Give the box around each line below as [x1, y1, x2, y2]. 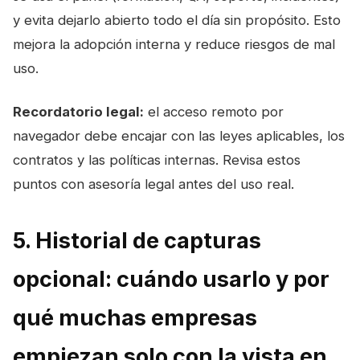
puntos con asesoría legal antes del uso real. [13, 175, 294, 192]
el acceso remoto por [144, 103, 284, 120]
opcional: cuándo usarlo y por [13, 265, 329, 292]
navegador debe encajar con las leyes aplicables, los [13, 127, 345, 144]
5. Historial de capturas [13, 227, 261, 254]
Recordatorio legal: [13, 103, 144, 120]
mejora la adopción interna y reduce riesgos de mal [13, 35, 335, 52]
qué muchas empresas [13, 304, 257, 331]
